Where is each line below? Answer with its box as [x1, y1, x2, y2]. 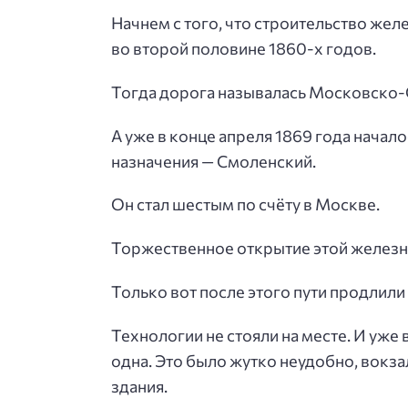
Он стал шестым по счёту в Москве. [111, 194, 380, 215]
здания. [111, 375, 168, 396]
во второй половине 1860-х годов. [111, 37, 376, 58]
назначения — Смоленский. [111, 150, 316, 171]
